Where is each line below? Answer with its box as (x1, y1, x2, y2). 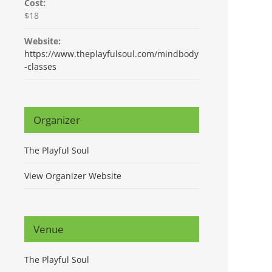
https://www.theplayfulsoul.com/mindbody (24, 48, 199, 59)
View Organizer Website (24, 170, 121, 182)
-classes (24, 61, 56, 72)
